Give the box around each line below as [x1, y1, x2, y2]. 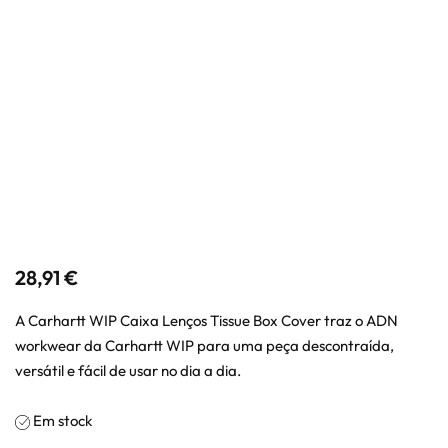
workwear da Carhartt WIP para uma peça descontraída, [15, 336, 394, 355]
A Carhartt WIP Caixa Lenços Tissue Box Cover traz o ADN [15, 311, 398, 330]
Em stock [33, 411, 92, 430]
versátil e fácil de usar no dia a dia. [15, 361, 241, 380]
